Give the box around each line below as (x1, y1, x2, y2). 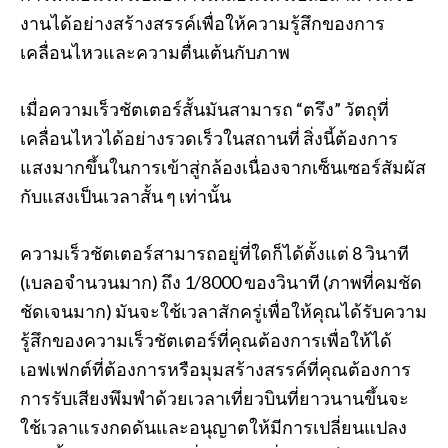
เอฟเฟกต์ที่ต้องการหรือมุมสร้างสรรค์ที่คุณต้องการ (20, 358, 411, 380)
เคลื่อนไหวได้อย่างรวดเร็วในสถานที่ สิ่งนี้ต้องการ (20, 127, 398, 149)
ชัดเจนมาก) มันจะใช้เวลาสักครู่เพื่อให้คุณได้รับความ (20, 300, 427, 322)
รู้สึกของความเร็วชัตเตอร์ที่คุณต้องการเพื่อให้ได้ (20, 329, 392, 351)
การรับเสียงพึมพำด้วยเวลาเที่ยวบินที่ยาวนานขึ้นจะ (20, 387, 409, 409)
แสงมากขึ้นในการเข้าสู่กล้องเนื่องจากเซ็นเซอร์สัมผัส (20, 156, 426, 178)
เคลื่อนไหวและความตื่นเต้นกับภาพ (20, 41, 290, 63)
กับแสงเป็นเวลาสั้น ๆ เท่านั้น (20, 185, 231, 207)
